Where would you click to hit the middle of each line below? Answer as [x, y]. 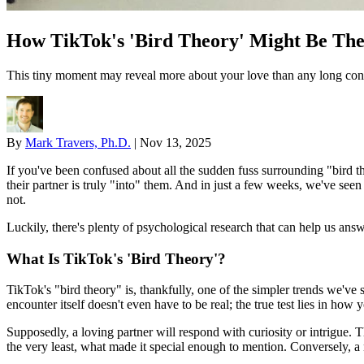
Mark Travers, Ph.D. [78, 142]
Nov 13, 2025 [175, 142]
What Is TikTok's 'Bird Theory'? [116, 258]
